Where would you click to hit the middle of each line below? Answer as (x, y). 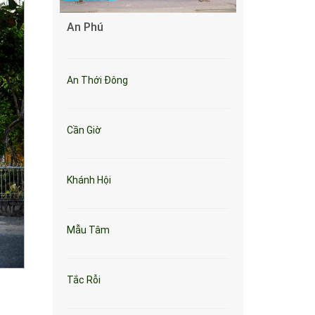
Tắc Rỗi (84, 280)
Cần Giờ (84, 130)
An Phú (85, 27)
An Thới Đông (97, 80)
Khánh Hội (89, 180)
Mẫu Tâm (88, 230)
